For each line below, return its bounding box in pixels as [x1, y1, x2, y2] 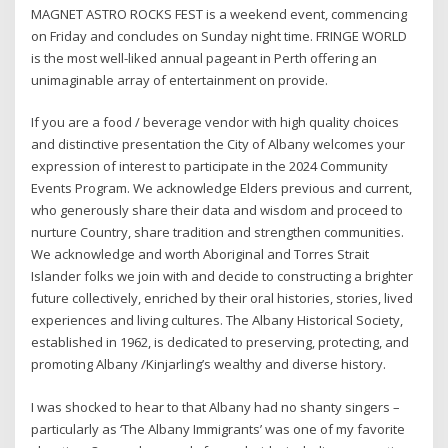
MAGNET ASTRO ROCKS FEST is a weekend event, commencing [31, 4, 408, 23]
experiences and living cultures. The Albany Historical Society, [31, 311, 404, 330]
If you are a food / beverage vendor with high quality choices [31, 113, 400, 132]
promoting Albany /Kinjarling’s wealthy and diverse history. [31, 355, 387, 374]
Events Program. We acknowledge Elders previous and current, [31, 179, 413, 198]
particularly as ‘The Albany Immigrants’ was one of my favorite [31, 419, 406, 438]
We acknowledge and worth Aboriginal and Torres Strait [31, 245, 370, 264]
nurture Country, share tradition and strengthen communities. [31, 223, 405, 242]
